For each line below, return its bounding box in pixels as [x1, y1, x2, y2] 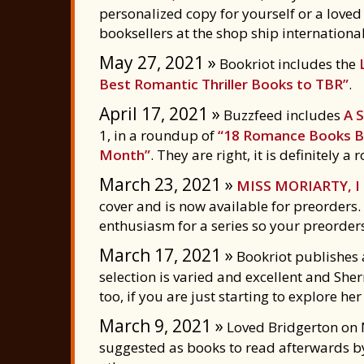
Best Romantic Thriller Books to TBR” [99, 75, 349, 93]
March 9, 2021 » [99, 314, 223, 337]
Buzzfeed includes [220, 106, 344, 124]
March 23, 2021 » [99, 173, 233, 196]
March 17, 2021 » [99, 244, 233, 266]
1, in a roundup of [99, 126, 218, 145]
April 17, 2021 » [99, 102, 220, 125]
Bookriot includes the [216, 54, 359, 73]
